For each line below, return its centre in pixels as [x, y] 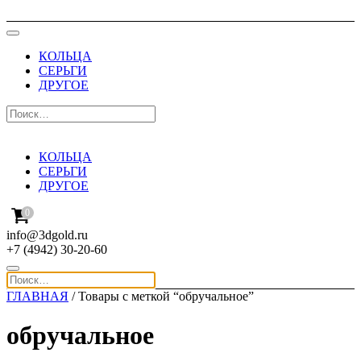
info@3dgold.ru [47, 235]
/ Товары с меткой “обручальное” [161, 296]
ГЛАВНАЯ [37, 296]
